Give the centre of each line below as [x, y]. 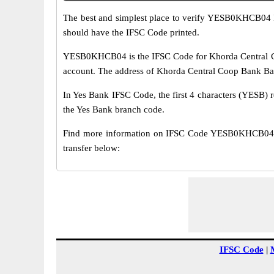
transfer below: [91, 148]
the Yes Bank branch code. [114, 109]
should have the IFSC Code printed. [131, 32]
